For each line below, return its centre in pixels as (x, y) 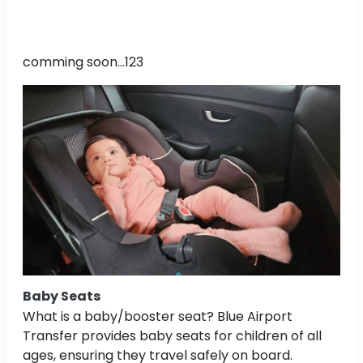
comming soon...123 (83, 62)
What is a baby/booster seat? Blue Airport (158, 316)
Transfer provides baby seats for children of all (172, 335)
